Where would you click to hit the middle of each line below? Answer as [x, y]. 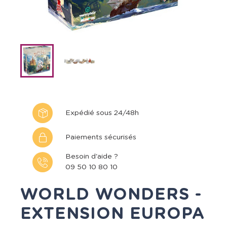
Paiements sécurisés [101, 137]
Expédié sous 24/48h [102, 113]
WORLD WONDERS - [111, 195]
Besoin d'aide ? [92, 157]
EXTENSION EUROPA [112, 214]
